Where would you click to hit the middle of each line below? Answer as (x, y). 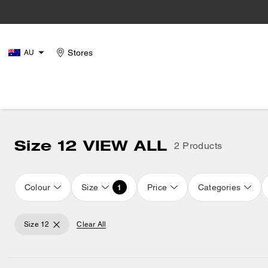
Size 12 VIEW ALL (91, 145)
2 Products (198, 145)
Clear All (92, 224)
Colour (38, 187)
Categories (220, 187)
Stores (80, 53)
